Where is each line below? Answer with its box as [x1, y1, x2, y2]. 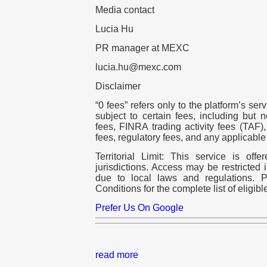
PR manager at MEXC [95, 43, 190, 54]
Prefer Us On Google [95, 203, 184, 213]
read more [95, 250, 138, 260]
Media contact [95, 5, 154, 15]
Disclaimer [95, 81, 141, 92]
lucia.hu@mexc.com [95, 62, 181, 73]
